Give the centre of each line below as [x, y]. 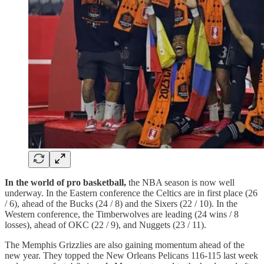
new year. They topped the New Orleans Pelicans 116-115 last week [131, 256]
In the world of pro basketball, [65, 183]
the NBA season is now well [180, 183]
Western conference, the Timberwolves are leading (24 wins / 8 [122, 214]
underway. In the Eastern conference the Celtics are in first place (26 [131, 193]
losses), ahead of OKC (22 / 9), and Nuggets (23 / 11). [105, 225]
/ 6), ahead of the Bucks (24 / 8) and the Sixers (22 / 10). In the [121, 204]
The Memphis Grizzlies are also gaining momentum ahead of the [125, 245]
